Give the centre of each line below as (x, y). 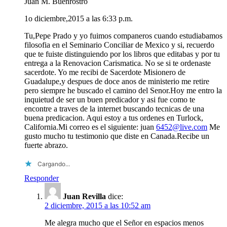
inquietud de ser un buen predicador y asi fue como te (110, 99)
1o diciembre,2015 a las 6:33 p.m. (79, 18)
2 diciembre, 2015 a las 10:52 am (98, 205)
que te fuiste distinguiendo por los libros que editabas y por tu (122, 54)
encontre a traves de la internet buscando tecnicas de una (114, 108)
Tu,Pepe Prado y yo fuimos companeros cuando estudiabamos (123, 35)
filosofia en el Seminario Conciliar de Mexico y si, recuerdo (119, 45)
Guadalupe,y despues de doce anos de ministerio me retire (117, 81)
